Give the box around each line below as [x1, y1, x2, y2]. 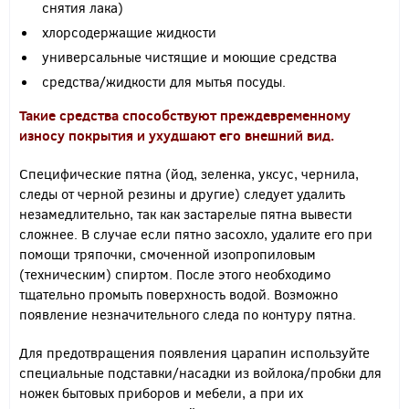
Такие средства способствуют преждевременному [19, 106, 351, 124]
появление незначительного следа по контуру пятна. [19, 305, 356, 323]
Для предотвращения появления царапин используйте [19, 343, 370, 362]
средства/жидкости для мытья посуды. [42, 72, 286, 90]
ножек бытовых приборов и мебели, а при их [19, 383, 303, 402]
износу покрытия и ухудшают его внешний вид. [19, 126, 334, 144]
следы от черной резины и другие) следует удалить [19, 184, 345, 203]
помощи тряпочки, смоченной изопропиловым [19, 245, 316, 263]
